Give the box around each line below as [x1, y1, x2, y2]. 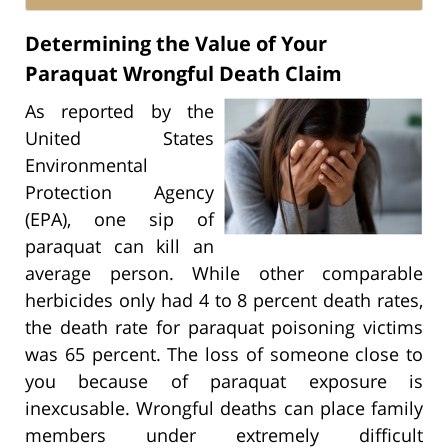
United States [25, 125, 214, 150]
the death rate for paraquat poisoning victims [25, 314, 423, 339]
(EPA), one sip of [25, 206, 214, 231]
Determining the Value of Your [25, 29, 327, 57]
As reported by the [25, 98, 214, 123]
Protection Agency [25, 179, 214, 204]
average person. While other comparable [25, 260, 423, 285]
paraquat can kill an [25, 233, 214, 258]
